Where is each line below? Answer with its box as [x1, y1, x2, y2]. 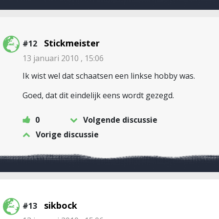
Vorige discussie [36, 129, 99, 140]
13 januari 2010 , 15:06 [22, 53, 104, 64]
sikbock [44, 199, 77, 211]
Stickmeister [44, 37, 100, 49]
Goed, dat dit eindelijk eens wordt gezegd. [22, 90, 174, 101]
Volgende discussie [83, 114, 157, 125]
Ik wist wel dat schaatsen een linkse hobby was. [22, 70, 195, 81]
